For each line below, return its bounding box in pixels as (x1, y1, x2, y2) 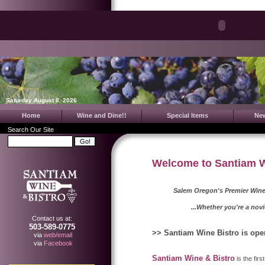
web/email (44, 231, 72, 238)
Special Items (167, 112, 208, 119)
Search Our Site (8, 126, 54, 133)
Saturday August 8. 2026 (6, 97, 77, 104)
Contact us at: (32, 215, 76, 222)
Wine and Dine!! (77, 112, 127, 119)
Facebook (43, 240, 73, 247)
